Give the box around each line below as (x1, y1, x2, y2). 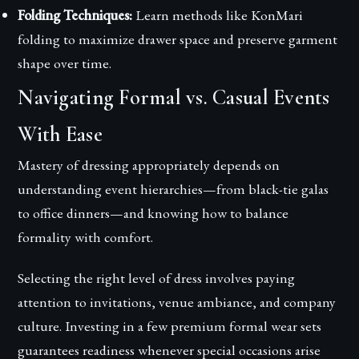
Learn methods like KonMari (132, 6, 304, 25)
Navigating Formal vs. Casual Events (18, 85, 330, 111)
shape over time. (18, 54, 112, 73)
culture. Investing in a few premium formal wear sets (18, 317, 322, 336)
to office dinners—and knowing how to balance (18, 204, 289, 223)
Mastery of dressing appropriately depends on (18, 155, 280, 175)
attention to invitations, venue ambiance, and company (18, 292, 337, 312)
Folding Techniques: (18, 6, 133, 25)
